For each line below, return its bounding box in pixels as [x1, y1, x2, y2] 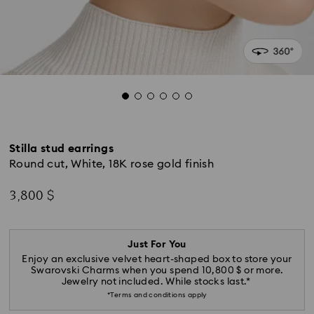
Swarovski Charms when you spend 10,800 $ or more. [30, 266, 284, 275]
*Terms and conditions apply [107, 292, 207, 299]
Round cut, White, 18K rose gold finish [9, 158, 214, 170]
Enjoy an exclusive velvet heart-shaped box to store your [22, 254, 292, 264]
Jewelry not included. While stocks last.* [61, 277, 253, 287]
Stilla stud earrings [9, 143, 114, 154]
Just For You [128, 240, 186, 250]
